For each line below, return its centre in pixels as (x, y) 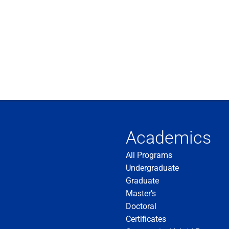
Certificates (146, 219)
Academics (168, 137)
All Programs (149, 155)
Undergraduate (152, 168)
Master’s (141, 193)
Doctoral (141, 206)
